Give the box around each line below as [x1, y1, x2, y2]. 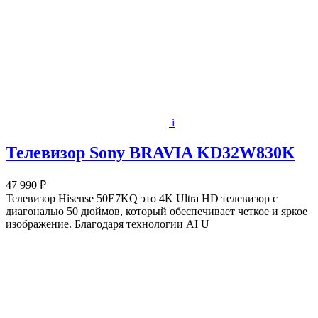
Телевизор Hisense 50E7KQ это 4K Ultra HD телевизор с [6, 192, 278, 205]
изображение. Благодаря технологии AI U [6, 218, 209, 231]
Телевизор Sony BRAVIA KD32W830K [6, 143, 295, 163]
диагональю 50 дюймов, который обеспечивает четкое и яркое [6, 205, 307, 218]
